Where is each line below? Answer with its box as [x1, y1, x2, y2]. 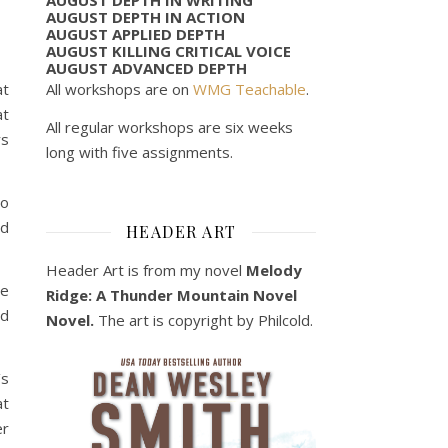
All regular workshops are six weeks [46, 116, 293, 137]
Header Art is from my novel [46, 259, 246, 280]
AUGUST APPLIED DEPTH [46, 23, 225, 44]
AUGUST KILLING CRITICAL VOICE [46, 40, 291, 61]
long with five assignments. [46, 141, 233, 162]
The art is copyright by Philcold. [98, 309, 313, 330]
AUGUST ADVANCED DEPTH [46, 57, 247, 78]
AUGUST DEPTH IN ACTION [46, 6, 245, 27]
